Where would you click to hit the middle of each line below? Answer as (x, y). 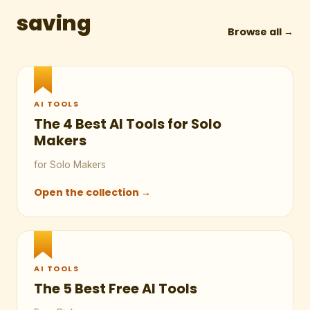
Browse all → (261, 31)
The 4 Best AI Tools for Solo (128, 124)
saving (54, 23)
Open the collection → (92, 193)
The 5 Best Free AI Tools (116, 289)
